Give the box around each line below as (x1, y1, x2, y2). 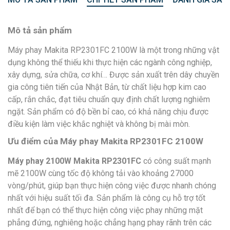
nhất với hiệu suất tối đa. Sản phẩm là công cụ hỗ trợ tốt (8, 193, 205, 203)
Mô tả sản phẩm (8, 25, 72, 35)
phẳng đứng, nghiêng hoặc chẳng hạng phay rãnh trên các (8, 217, 212, 227)
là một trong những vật (139, 45, 219, 55)
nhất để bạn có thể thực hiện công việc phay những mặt (8, 205, 203, 215)
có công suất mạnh (143, 156, 211, 166)
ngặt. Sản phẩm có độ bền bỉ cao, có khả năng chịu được (8, 106, 208, 117)
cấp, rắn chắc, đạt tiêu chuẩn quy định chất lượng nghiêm (8, 94, 210, 104)
